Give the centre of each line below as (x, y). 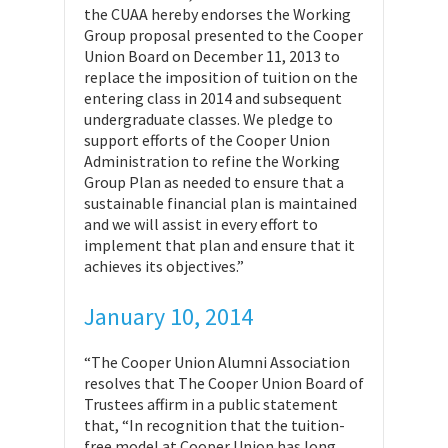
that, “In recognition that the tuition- (214, 425)
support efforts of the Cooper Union (207, 140)
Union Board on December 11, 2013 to (212, 56)
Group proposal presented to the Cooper (223, 35)
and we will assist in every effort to (201, 224)
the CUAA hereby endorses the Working (217, 14)
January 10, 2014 (168, 316)
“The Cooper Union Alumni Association (217, 362)
